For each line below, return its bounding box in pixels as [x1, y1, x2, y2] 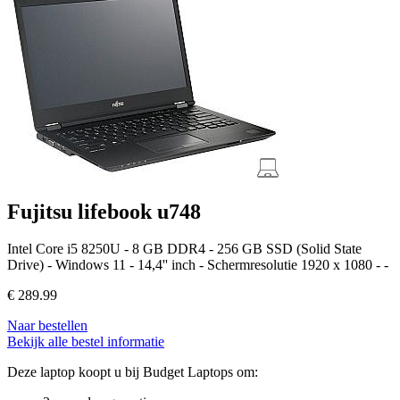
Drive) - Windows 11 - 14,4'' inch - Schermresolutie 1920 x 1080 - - [7, 257, 388, 273]
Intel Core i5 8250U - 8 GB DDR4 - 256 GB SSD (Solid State [7, 241, 362, 257]
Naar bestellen [7, 318, 87, 334]
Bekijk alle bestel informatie [7, 334, 164, 350]
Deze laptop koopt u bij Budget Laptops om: [7, 364, 258, 380]
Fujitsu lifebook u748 [7, 199, 201, 223]
